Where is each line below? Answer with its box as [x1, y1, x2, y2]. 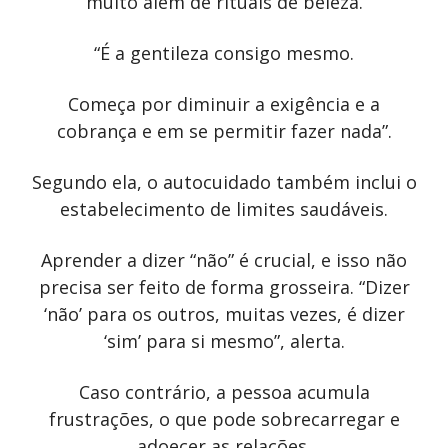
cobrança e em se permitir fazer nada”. [56, 118, 392, 143]
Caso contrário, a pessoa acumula [78, 379, 370, 404]
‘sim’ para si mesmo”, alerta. [103, 328, 345, 353]
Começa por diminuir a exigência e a [68, 91, 380, 116]
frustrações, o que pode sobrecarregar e [48, 406, 400, 431]
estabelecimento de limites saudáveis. [60, 196, 388, 221]
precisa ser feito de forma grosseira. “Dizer [38, 274, 410, 299]
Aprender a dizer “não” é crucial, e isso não [41, 247, 407, 272]
